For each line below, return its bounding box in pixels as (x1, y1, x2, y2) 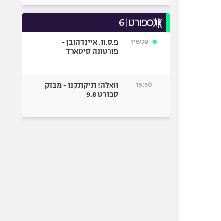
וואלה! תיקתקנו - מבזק (45, 81, 119, 89)
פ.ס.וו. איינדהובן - (62, 38, 119, 46)
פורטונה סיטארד (66, 47, 119, 55)
